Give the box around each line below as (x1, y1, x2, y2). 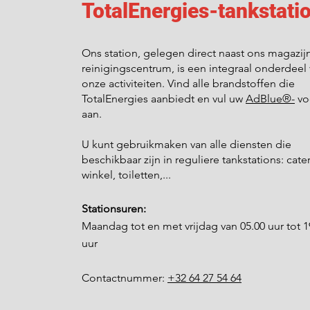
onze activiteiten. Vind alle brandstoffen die (82, 77, 295, 90)
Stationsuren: (82, 202, 146, 215)
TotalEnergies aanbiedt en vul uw (82, 92, 246, 105)
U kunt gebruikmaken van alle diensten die (82, 138, 291, 151)
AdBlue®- (246, 92, 295, 105)
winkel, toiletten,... (82, 168, 171, 181)
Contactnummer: (82, 271, 167, 284)
